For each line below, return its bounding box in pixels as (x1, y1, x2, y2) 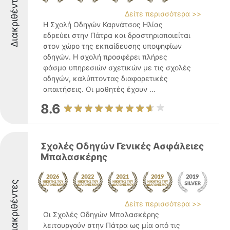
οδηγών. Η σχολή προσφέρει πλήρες (43, 52, 167, 61)
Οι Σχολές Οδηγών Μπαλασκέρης (43, 210, 159, 219)
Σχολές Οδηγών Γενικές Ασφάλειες (41, 141, 204, 151)
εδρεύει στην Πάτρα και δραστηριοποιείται (43, 31, 190, 40)
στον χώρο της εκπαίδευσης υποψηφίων (43, 42, 182, 50)
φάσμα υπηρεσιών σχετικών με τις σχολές (43, 63, 191, 72)
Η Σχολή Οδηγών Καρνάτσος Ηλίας (43, 20, 163, 29)
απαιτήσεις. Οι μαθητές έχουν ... (43, 85, 156, 93)
